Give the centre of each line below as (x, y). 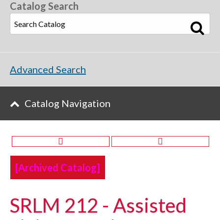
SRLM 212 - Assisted (98, 205)
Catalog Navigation (68, 103)
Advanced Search (48, 69)
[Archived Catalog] (58, 167)
